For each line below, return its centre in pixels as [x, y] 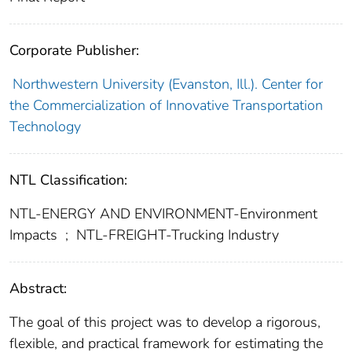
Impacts [35, 235]
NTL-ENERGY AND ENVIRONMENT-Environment [163, 214]
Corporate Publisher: [74, 51]
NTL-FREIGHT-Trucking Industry [176, 235]
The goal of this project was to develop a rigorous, [165, 323]
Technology [45, 127]
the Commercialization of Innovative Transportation [166, 106]
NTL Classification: [68, 180]
